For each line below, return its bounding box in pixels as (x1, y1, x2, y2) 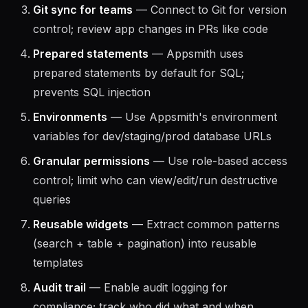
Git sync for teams (33, 22, 133, 36)
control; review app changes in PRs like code (33, 41, 268, 55)
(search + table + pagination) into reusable (33, 256, 256, 269)
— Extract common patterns (129, 236, 280, 250)
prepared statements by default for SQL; (33, 85, 244, 99)
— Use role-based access (150, 173, 287, 187)
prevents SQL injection (33, 104, 151, 118)
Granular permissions (33, 173, 150, 187)
